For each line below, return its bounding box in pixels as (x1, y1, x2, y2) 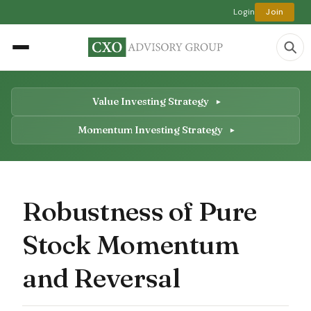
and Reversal (22, 260, 180, 294)
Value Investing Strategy (92, 94, 211, 108)
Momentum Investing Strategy (78, 123, 225, 136)
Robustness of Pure (22, 194, 258, 228)
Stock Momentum (22, 227, 239, 261)
